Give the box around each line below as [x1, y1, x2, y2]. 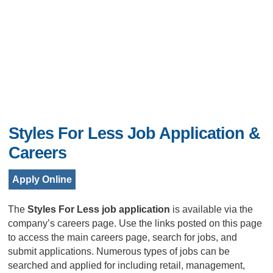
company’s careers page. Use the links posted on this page [8, 218, 263, 229]
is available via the [172, 204, 253, 214]
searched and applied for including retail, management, [8, 260, 246, 271]
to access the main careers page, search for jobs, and [8, 232, 238, 243]
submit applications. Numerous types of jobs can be [8, 246, 230, 257]
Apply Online [12, 174, 73, 185]
